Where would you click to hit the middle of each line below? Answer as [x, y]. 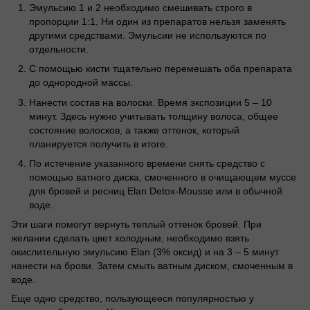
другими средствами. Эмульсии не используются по [148, 35]
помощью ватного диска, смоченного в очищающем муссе [163, 177]
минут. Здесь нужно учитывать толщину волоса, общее [154, 116]
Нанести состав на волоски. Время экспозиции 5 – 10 [151, 102]
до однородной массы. [81, 83]
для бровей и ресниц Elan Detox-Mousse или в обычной [156, 191]
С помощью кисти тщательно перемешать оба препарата [161, 69]
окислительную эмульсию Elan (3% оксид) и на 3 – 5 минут [145, 252]
